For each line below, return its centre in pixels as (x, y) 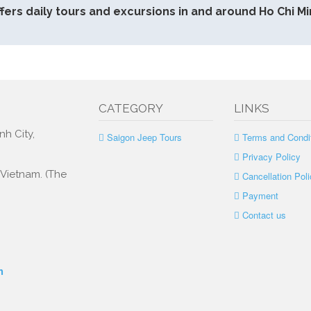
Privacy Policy (271, 157)
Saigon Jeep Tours (144, 137)
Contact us (264, 215)
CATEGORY (131, 108)
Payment (260, 195)
